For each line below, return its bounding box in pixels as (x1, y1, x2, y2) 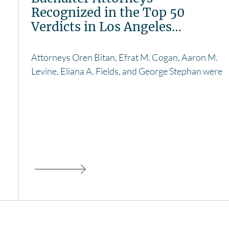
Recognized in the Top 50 (31, 5, 185, 21)
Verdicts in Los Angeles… (31, 19, 181, 35)
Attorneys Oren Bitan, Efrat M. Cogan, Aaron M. (31, 52, 218, 63)
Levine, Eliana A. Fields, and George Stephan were (31, 65, 222, 77)
